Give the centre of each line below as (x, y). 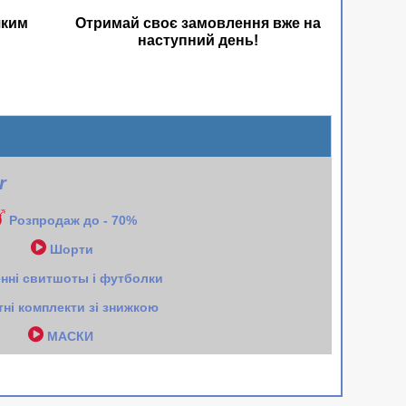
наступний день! (198, 41)
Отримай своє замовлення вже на (198, 24)
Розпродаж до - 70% (73, 221)
